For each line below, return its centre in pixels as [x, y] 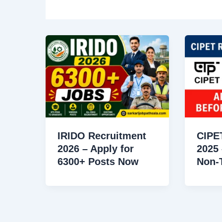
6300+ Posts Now [98, 162]
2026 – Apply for [96, 149]
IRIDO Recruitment [102, 136]
